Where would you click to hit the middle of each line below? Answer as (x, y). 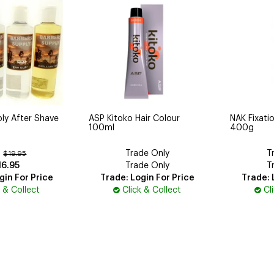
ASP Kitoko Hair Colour (135, 118)
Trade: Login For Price (147, 178)
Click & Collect (152, 190)
